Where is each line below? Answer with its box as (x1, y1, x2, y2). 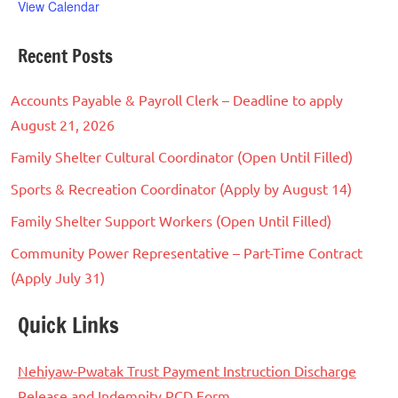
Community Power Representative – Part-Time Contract (11, 243, 362, 262)
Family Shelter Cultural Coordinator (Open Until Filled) (11, 147, 353, 166)
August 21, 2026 (11, 115, 115, 134)
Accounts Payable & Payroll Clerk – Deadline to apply (11, 91, 343, 109)
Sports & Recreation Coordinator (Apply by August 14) (11, 179, 352, 198)
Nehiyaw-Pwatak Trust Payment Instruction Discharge (18, 362, 356, 380)
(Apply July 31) (11, 268, 105, 287)
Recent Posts (18, 44, 113, 70)
